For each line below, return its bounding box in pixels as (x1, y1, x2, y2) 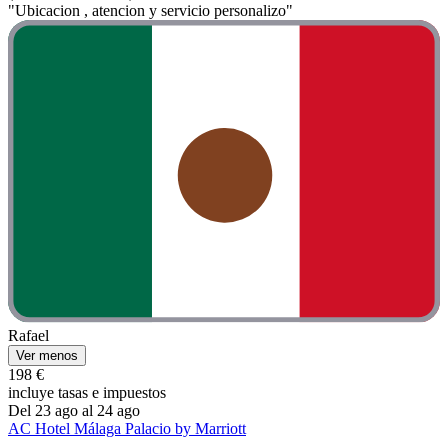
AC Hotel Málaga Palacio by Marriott (8, 419, 246, 437)
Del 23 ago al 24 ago (8, 401, 140, 419)
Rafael (8, 326, 49, 344)
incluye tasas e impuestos (8, 383, 166, 401)
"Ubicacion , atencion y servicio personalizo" (8, 2, 293, 20)
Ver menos (16, 347, 78, 363)
